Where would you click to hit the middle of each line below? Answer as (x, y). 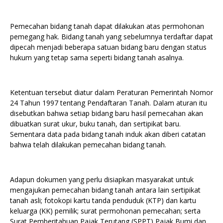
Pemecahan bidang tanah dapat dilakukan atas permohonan (107, 26)
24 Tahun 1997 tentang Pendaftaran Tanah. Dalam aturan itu (109, 103)
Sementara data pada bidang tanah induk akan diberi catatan (108, 134)
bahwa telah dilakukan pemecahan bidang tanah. (88, 145)
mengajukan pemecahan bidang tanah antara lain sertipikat (105, 190)
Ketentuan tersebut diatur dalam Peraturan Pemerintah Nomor (111, 92)
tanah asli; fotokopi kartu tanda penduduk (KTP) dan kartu (103, 200)
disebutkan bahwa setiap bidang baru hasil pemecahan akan (107, 113)
